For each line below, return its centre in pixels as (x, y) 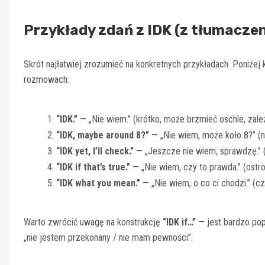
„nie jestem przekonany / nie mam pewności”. (108, 237)
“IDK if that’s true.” (93, 167)
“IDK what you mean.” (98, 183)
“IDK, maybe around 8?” (103, 135)
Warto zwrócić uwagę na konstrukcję (93, 222)
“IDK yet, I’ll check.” (95, 151)
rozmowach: (46, 79)
